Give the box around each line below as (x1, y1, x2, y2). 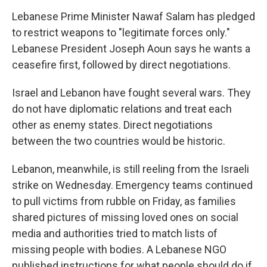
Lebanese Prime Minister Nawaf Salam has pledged (12, 10, 255, 23)
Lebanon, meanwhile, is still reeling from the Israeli (12, 163, 249, 176)
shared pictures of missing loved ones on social (12, 211, 238, 224)
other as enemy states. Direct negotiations (12, 119, 213, 132)
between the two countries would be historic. (12, 135, 225, 148)
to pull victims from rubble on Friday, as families (12, 195, 236, 208)
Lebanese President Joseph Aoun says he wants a (12, 42, 250, 55)
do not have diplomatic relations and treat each (12, 103, 232, 116)
